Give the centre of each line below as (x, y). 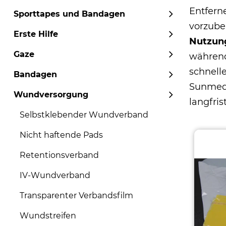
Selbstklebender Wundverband (84, 115)
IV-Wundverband (55, 175)
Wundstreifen (48, 216)
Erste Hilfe (36, 34)
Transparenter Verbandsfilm (76, 195)
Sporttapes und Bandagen (69, 14)
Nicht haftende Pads (61, 135)
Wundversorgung (51, 95)
